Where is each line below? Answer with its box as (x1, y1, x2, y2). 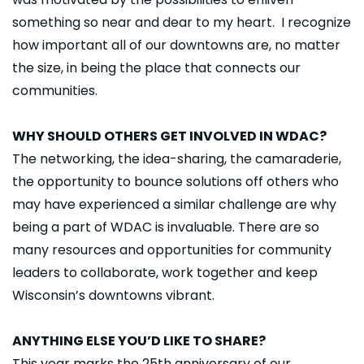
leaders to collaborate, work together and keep (12, 263, 318, 283)
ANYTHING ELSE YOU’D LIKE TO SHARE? (12, 331, 266, 351)
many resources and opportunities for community (12, 240, 331, 260)
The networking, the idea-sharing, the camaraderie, (12, 149, 341, 169)
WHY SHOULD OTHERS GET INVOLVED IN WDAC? (12, 127, 327, 146)
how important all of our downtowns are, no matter (12, 36, 340, 55)
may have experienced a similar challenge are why (12, 195, 336, 214)
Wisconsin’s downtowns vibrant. (12, 286, 214, 305)
